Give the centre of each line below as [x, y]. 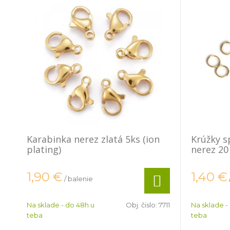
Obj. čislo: [142, 205]
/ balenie [79, 179]
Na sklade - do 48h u [61, 205]
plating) [44, 149]
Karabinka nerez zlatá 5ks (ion [93, 139]
